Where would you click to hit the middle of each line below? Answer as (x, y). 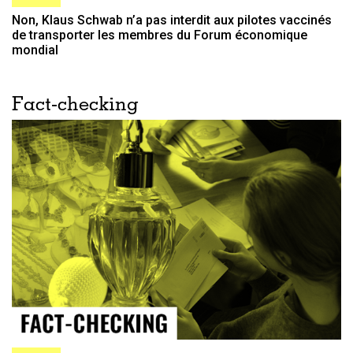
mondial (35, 50)
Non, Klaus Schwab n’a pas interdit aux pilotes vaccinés (172, 20)
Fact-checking (75, 106)
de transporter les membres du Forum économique (160, 35)
